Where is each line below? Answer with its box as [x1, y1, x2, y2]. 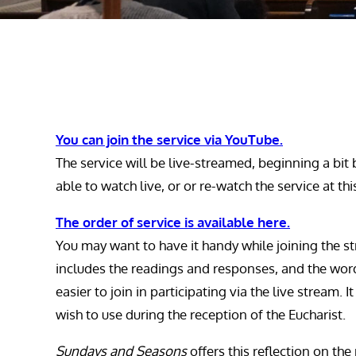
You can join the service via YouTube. [56, 131, 283, 149]
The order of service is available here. [56, 214, 290, 231]
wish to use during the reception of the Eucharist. [56, 306, 346, 323]
